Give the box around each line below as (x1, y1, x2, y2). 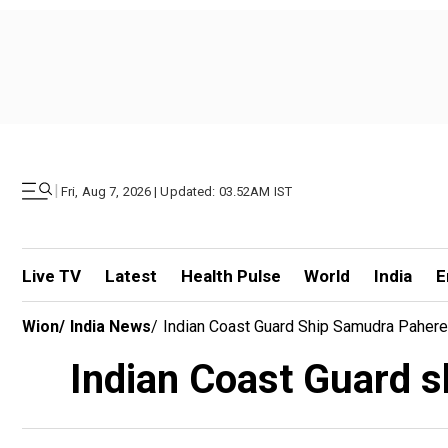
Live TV (22, 266, 81, 286)
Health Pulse (180, 266, 281, 286)
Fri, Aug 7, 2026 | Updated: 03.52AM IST (61, 183, 293, 199)
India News (70, 317, 151, 336)
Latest (104, 266, 157, 286)
